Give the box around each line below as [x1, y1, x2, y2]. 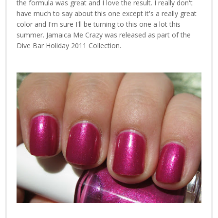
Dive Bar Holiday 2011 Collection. [17, 41, 121, 51]
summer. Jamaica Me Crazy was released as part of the [17, 30, 191, 40]
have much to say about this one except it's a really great [17, 9, 197, 18]
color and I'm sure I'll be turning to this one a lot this [17, 19, 181, 29]
